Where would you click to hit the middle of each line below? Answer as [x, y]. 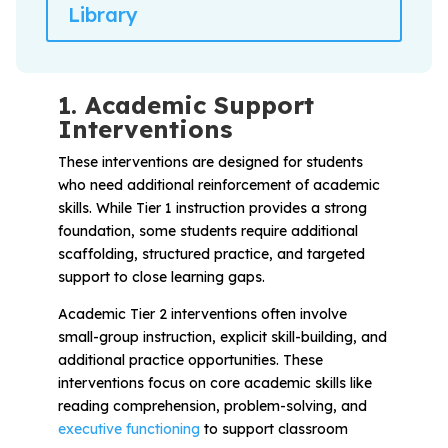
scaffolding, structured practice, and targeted [211, 253]
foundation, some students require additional [207, 230]
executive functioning [128, 428]
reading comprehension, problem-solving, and [212, 405]
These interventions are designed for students [210, 161]
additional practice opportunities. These [190, 359]
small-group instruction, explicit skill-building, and [222, 336]
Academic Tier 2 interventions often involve [202, 313]
